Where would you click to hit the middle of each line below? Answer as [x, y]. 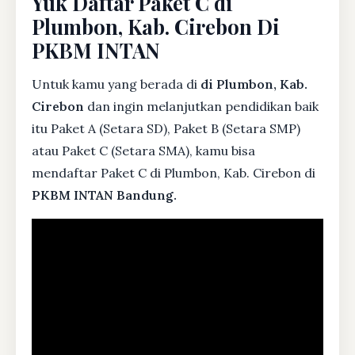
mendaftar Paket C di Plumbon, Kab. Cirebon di [174, 172]
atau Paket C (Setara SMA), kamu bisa [143, 150]
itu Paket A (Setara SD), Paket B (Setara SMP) [166, 128]
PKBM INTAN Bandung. [104, 195]
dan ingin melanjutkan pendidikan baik [201, 106]
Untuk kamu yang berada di [116, 84]
